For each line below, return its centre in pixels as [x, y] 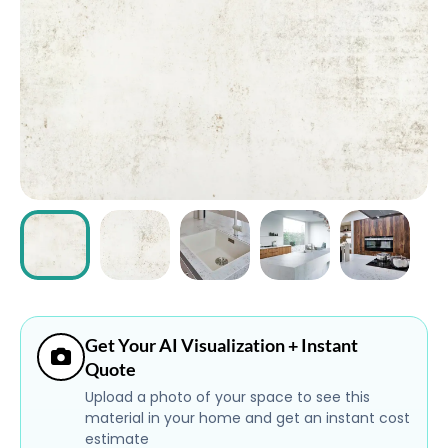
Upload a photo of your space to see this [227, 397]
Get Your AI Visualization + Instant [221, 345]
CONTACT [68, 103]
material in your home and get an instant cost [247, 418]
